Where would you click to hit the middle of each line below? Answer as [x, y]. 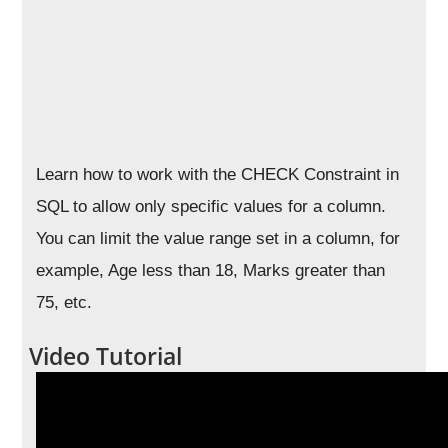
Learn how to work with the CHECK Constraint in [218, 174]
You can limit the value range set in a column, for [218, 238]
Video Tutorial [106, 356]
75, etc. [64, 302]
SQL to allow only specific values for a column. [211, 206]
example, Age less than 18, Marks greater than [211, 270]
